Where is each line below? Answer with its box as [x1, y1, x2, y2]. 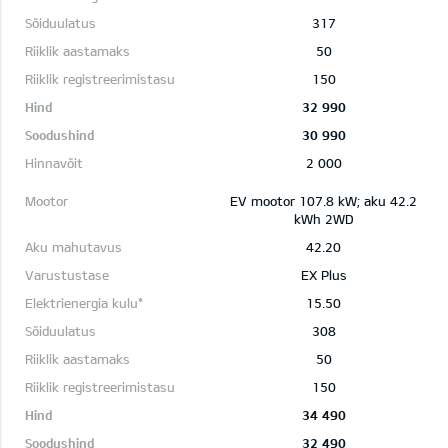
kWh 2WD [293, 210, 354, 227]
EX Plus [300, 266, 347, 283]
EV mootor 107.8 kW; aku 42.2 [230, 192, 417, 209]
